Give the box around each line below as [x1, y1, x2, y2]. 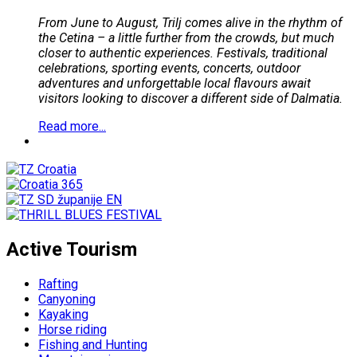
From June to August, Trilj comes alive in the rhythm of [38, 14, 342, 30]
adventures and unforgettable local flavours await [38, 75, 311, 91]
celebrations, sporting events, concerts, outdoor [38, 60, 300, 76]
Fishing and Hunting [38, 336, 147, 352]
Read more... [38, 118, 106, 134]
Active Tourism [6, 237, 137, 261]
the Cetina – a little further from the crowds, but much [38, 29, 335, 45]
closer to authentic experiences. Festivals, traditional [38, 45, 328, 61]
